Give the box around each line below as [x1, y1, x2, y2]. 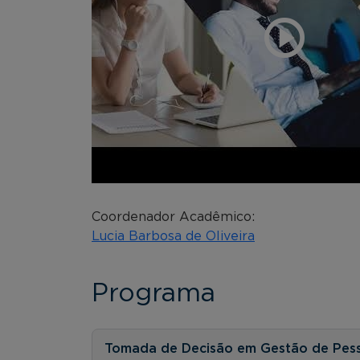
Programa [92, 280, 215, 306]
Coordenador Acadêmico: [92, 210, 255, 223]
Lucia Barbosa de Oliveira [92, 229, 255, 243]
